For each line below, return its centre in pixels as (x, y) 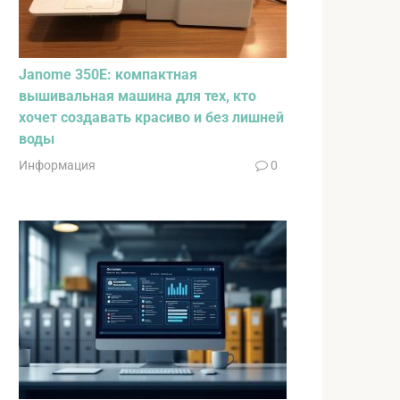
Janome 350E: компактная (108, 74)
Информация (57, 165)
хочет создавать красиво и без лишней (151, 117)
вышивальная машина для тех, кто (137, 96)
